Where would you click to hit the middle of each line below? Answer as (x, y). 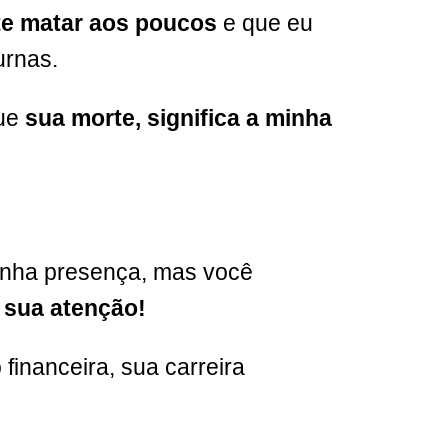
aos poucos (156, 22)
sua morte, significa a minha (178, 117)
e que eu (268, 22)
